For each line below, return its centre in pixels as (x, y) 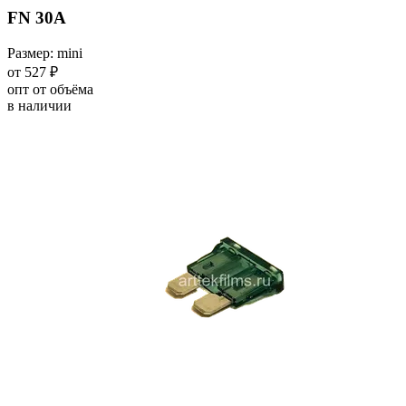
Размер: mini (45, 53)
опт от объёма (50, 89)
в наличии (39, 105)
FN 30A (37, 18)
